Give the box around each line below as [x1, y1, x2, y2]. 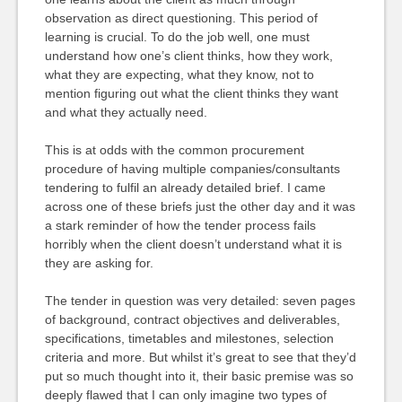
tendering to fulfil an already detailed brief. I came [44, 180, 326, 195]
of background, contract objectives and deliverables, [44, 312, 340, 327]
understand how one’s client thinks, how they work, [44, 48, 333, 63]
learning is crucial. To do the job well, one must [44, 30, 310, 44]
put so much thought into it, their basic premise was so [44, 369, 354, 383]
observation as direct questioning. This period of [44, 11, 318, 25]
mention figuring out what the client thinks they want [44, 86, 338, 100]
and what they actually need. [44, 105, 207, 119]
